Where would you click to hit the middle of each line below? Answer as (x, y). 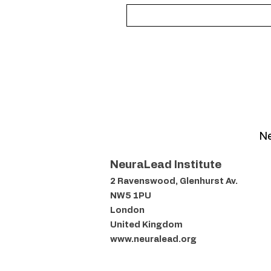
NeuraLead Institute (166, 165)
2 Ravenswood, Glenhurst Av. (174, 181)
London (127, 210)
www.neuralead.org (153, 239)
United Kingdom (146, 225)
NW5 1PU (131, 196)
